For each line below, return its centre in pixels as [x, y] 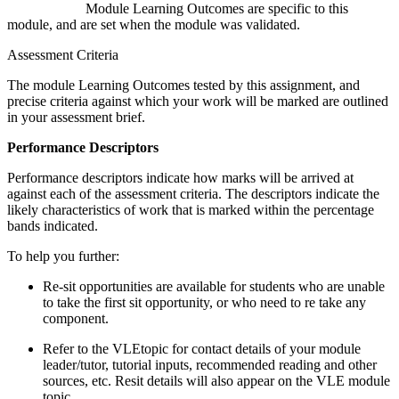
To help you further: [63, 256]
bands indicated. [54, 226]
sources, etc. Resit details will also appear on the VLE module [216, 381]
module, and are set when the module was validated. [154, 25]
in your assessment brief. [76, 118]
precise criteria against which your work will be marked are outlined [198, 102]
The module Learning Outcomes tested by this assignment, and [183, 85]
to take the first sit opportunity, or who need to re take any [204, 303]
